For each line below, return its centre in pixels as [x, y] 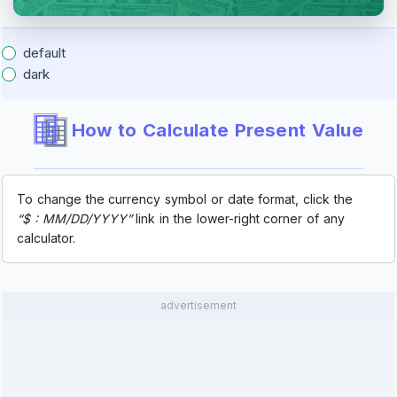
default [44, 52]
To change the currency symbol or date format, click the [185, 198]
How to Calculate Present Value [217, 129]
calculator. [46, 237]
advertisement [198, 305]
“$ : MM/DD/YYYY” [74, 218]
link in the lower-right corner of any [238, 218]
